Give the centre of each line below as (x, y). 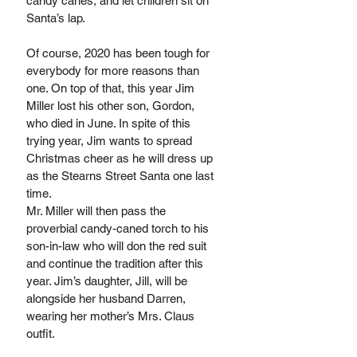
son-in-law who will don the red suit (118, 246)
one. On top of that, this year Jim (112, 88)
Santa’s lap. (55, 18)
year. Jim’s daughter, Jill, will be (108, 281)
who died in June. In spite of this (110, 123)
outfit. (42, 333)
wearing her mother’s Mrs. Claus (112, 316)
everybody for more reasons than (114, 71)
